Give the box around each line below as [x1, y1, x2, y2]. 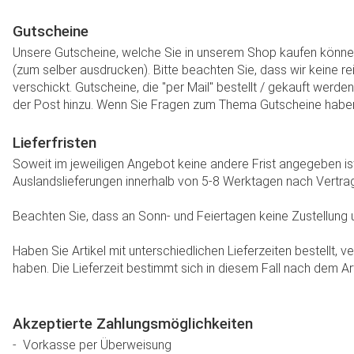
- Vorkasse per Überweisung [13, 337, 171, 352]
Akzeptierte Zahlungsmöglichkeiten [13, 314, 253, 333]
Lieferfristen [13, 134, 96, 152]
